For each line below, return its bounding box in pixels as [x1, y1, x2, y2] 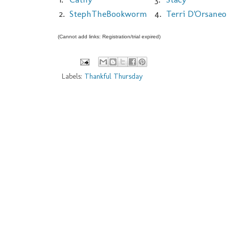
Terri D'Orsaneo [166, 8, 226, 19]
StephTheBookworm [70, 8, 147, 19]
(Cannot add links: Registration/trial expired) [58, 34, 161, 40]
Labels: [62, 72, 84, 81]
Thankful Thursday [84, 72, 143, 81]
